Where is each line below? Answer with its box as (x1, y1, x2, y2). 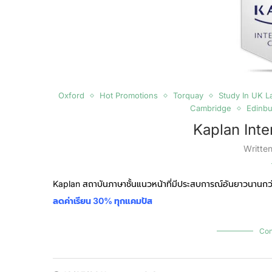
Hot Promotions (99, 90, 158, 100)
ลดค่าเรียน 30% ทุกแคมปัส (53, 195, 152, 206)
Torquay (172, 90, 203, 100)
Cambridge (189, 103, 231, 113)
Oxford (58, 90, 84, 100)
